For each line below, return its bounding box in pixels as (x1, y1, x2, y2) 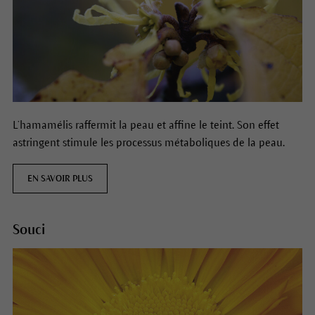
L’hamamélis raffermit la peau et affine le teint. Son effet (12, 118, 279, 131)
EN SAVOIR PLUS (27, 173, 93, 184)
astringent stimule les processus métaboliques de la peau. (12, 136, 285, 148)
